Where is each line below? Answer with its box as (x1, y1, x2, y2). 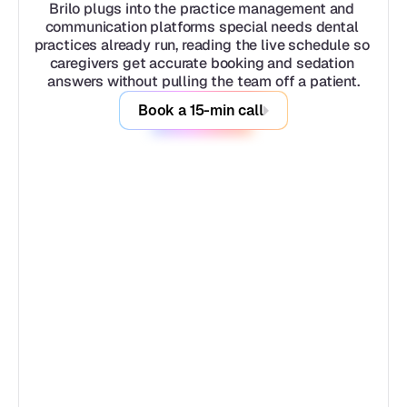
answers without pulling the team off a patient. (47, 72, 360, 91)
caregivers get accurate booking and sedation (49, 54, 354, 73)
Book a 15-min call (138, 102, 263, 119)
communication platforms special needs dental (45, 17, 359, 36)
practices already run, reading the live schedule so (34, 35, 370, 55)
